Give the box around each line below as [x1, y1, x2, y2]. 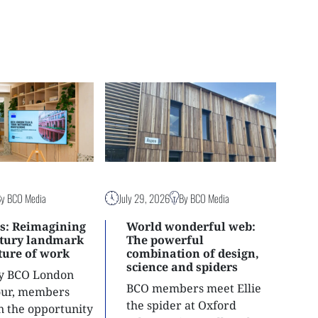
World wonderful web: [126, 218, 256, 234]
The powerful [126, 231, 204, 248]
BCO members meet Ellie [126, 280, 261, 296]
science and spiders [126, 258, 238, 275]
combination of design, [126, 245, 259, 261]
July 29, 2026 [119, 190, 170, 206]
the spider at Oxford [126, 297, 236, 313]
